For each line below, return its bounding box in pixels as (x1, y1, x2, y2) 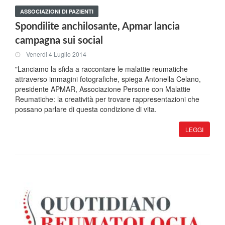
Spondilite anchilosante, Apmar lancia (15, 22, 180, 32)
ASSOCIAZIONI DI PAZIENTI (20, 8, 93, 15)
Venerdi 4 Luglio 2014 (26, 50, 86, 59)
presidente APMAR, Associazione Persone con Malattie (15, 84, 190, 94)
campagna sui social (15, 36, 103, 46)
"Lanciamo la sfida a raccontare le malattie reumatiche (15, 64, 188, 74)
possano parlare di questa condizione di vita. (15, 104, 157, 114)
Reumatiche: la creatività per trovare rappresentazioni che (15, 94, 199, 104)
